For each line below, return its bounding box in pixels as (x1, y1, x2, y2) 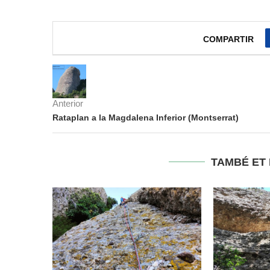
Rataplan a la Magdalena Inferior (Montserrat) (52, 113, 239, 122)
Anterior (52, 98, 83, 108)
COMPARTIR (203, 34, 254, 44)
